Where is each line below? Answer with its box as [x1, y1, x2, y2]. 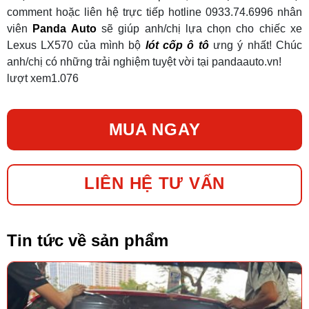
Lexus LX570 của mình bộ [7, 39, 141, 52]
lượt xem [7, 72, 51, 85]
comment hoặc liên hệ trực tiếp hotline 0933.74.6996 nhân [7, 6, 302, 19]
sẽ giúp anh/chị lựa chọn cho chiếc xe [96, 23, 303, 35]
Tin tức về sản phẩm [7, 231, 168, 250]
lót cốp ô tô [145, 39, 209, 52]
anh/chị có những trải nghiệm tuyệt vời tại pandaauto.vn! [7, 56, 281, 68]
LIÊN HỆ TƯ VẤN [83, 174, 226, 193]
